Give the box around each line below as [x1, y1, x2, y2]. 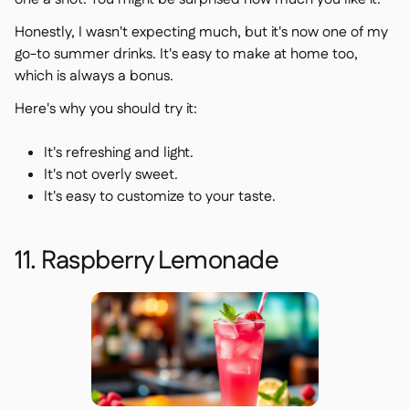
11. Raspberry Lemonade [15, 243, 278, 279]
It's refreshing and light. [44, 142, 194, 163]
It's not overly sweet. [44, 164, 178, 185]
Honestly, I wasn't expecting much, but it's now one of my [15, 22, 388, 43]
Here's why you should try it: [15, 99, 197, 120]
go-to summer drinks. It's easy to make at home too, [15, 44, 358, 65]
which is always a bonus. [15, 66, 173, 87]
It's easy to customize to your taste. [44, 186, 276, 207]
